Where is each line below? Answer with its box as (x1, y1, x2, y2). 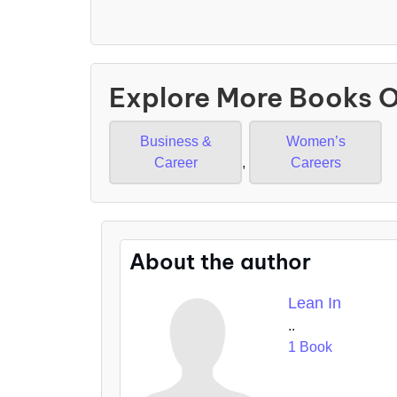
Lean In (288, 294, 342, 313)
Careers (290, 155, 341, 171)
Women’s (285, 134, 346, 150)
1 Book (288, 339, 333, 355)
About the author (129, 248, 311, 276)
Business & (139, 134, 212, 150)
